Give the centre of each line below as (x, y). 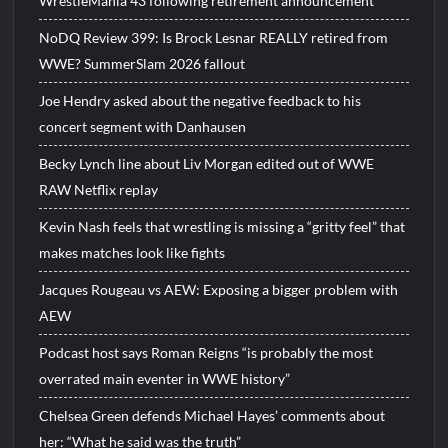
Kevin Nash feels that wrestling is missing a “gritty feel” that (222, 227)
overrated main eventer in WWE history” (165, 379)
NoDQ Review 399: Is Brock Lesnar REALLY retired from (214, 38)
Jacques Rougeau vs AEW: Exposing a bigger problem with (219, 290)
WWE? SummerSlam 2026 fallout (142, 64)
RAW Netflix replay (99, 190)
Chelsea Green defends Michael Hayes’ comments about (212, 416)
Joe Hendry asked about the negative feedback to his (200, 101)
